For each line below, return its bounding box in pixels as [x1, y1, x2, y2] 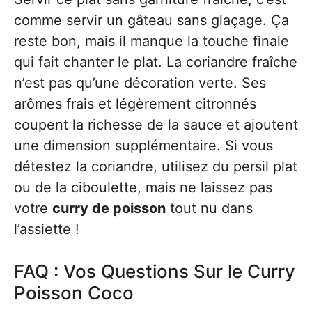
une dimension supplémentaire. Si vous [14, 137, 273, 154]
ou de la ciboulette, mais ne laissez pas [14, 179, 272, 196]
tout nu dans [166, 200, 253, 217]
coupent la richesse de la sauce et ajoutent [14, 116, 298, 133]
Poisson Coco [14, 282, 134, 304]
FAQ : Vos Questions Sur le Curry [14, 260, 295, 282]
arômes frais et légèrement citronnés [14, 95, 256, 112]
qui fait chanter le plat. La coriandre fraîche [14, 54, 297, 70]
